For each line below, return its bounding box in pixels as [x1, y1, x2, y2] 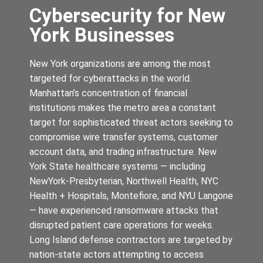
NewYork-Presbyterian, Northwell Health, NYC [29, 175, 218, 187]
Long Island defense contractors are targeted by [29, 234, 232, 245]
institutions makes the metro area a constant [29, 102, 216, 113]
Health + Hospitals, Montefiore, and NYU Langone [29, 190, 233, 201]
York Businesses [29, 23, 174, 46]
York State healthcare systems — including [29, 160, 205, 172]
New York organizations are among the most [29, 58, 211, 69]
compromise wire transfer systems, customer [29, 131, 218, 143]
